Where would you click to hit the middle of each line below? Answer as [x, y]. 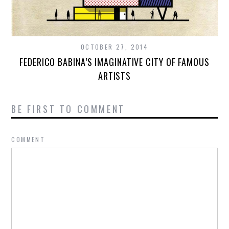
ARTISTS [114, 76]
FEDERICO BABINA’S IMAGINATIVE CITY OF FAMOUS [114, 62]
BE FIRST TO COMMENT [68, 109]
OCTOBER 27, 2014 [114, 47]
